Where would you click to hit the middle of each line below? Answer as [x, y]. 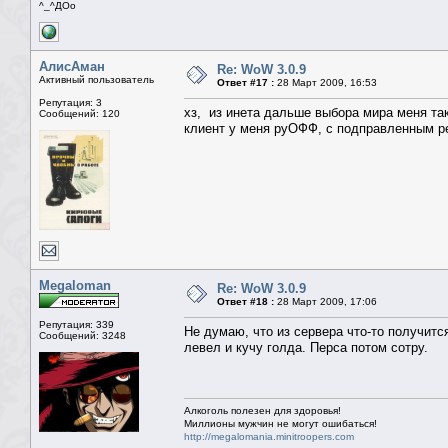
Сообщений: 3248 [82, 336]
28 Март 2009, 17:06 [325, 302]
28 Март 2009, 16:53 [325, 83]
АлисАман [72, 67]
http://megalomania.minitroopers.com [269, 437]
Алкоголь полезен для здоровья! [262, 411]
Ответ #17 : [245, 83]
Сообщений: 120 [79, 114]
